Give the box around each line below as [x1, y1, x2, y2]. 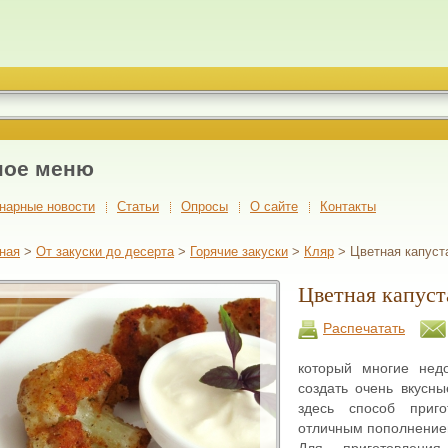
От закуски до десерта [36, 243, 174, 259]
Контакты [320, 198, 376, 214]
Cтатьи [117, 198, 159, 214]
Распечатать [323, 319, 405, 336]
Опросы [181, 198, 228, 214]
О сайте [250, 198, 298, 214]
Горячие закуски [190, 243, 288, 259]
